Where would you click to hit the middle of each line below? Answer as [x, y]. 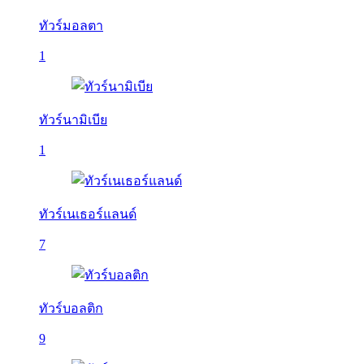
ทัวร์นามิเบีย [73, 120]
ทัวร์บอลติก [71, 308]
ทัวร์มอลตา [71, 26]
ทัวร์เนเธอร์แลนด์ [88, 214]
